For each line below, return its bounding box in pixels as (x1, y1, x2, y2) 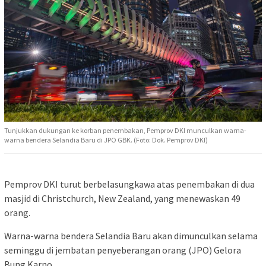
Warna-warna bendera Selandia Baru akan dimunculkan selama (4, 229, 258, 242)
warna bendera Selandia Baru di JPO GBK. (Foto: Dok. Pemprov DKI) (4, 135, 208, 144)
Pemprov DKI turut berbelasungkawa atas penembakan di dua (4, 178, 255, 190)
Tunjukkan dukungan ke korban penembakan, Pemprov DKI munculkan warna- (4, 125, 246, 135)
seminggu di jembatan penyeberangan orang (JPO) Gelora (4, 243, 241, 256)
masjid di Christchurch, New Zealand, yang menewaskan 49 (4, 192, 240, 204)
